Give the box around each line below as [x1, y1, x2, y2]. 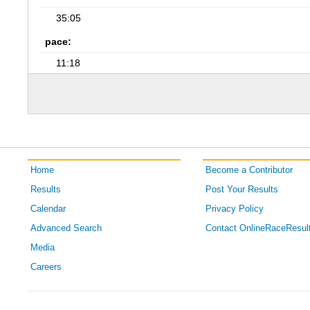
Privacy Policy [205, 204, 264, 214]
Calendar [30, 204, 66, 214]
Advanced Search [30, 224, 102, 233]
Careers [30, 262, 62, 272]
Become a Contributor [205, 165, 293, 175]
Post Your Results [205, 185, 278, 194]
